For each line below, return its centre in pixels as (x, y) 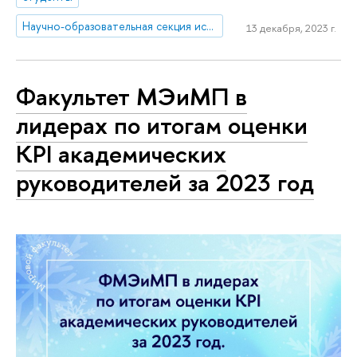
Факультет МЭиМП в (131, 97)
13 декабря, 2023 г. (291, 28)
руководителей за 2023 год (165, 183)
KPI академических (121, 154)
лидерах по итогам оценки (162, 126)
